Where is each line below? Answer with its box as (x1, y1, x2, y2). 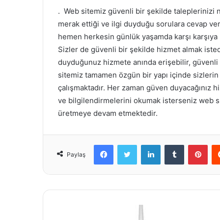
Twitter (137, 140, 158, 149)
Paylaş (67, 151, 85, 159)
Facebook (113, 140, 143, 149)
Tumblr (184, 140, 204, 149)
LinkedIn (160, 140, 186, 149)
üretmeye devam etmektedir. (58, 109, 158, 118)
